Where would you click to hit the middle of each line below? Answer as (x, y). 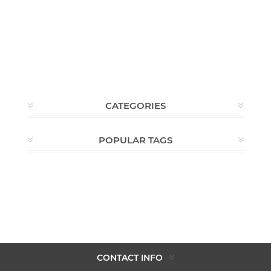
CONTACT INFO (129, 257)
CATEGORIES (135, 105)
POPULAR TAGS (135, 140)
